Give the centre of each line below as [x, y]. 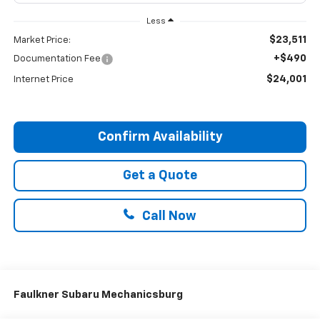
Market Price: [42, 41]
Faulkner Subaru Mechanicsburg [98, 295]
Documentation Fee [57, 59]
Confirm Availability [160, 137]
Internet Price [43, 80]
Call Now [168, 217]
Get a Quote [160, 176]
